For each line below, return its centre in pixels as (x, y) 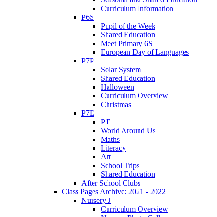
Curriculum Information (137, 8)
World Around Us (128, 130)
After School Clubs (111, 183)
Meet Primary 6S (127, 43)
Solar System (121, 69)
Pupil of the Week (128, 26)
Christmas (116, 104)
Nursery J (96, 200)
